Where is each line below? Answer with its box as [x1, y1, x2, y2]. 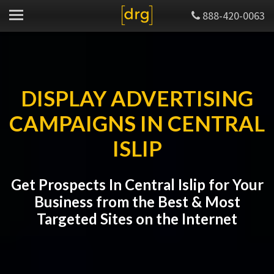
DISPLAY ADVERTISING [21, 86, 253, 111]
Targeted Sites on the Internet [37, 210, 237, 228]
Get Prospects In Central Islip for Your [10, 176, 264, 193]
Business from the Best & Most [34, 193, 240, 210]
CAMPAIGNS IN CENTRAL [9, 111, 265, 136]
